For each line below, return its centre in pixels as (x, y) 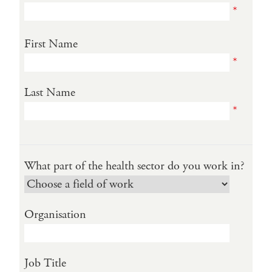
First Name (51, 44)
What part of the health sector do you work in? (134, 166)
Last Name (50, 92)
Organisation (55, 214)
